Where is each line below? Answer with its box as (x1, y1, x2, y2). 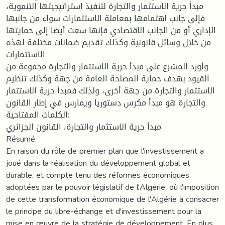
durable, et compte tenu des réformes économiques (6, 167, 189, 183)
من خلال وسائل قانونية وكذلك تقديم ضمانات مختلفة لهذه (6, 34, 211, 50)
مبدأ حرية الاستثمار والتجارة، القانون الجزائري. (6, 119, 161, 135)
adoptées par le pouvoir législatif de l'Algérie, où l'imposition (6, 179, 219, 195)
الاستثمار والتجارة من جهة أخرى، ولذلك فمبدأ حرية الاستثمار (6, 82, 215, 98)
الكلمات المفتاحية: (6, 106, 68, 123)
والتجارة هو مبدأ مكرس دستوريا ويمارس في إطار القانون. (6, 94, 205, 110)
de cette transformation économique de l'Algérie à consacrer (6, 191, 219, 207)
